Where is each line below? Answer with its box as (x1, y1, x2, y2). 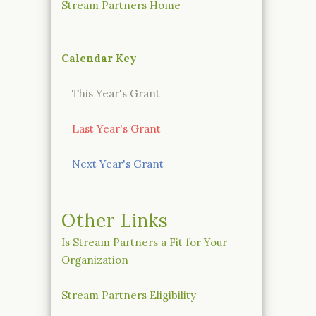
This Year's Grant (72, 86, 160, 100)
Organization (61, 253, 128, 267)
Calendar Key (61, 51, 137, 65)
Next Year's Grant (72, 157, 164, 171)
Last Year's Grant (72, 121, 161, 135)
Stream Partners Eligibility (61, 288, 196, 302)
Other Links (61, 208, 169, 232)
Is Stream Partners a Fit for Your (61, 235, 227, 249)
